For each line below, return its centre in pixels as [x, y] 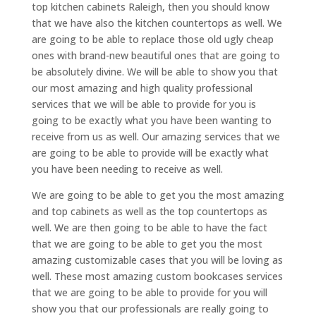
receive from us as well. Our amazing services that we [156, 136]
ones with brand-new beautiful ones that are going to [156, 55]
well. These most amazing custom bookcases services [157, 276]
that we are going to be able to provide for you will [149, 292]
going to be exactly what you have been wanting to [151, 120]
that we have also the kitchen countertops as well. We [157, 23]
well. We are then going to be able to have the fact [149, 227]
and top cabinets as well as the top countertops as [149, 211]
